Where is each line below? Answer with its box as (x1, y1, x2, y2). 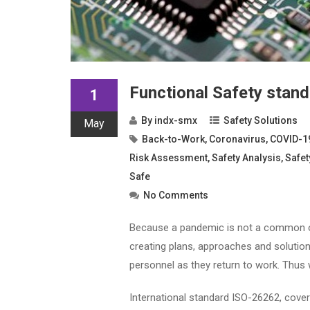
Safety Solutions (224, 114, 298, 126)
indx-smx (154, 114, 197, 126)
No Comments (143, 189, 208, 201)
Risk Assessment (129, 152, 208, 163)
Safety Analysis (212, 152, 281, 163)
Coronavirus (209, 133, 266, 145)
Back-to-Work (142, 133, 205, 145)
